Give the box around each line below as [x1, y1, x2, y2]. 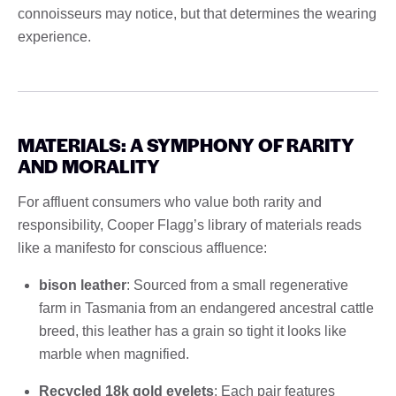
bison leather [39, 277, 126, 293]
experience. [18, 28, 91, 44]
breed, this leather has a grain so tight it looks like [39, 323, 346, 339]
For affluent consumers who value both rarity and [18, 194, 322, 209]
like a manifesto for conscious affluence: [18, 240, 267, 255]
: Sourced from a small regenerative [126, 277, 348, 293]
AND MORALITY [18, 152, 160, 179]
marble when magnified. [39, 346, 189, 362]
